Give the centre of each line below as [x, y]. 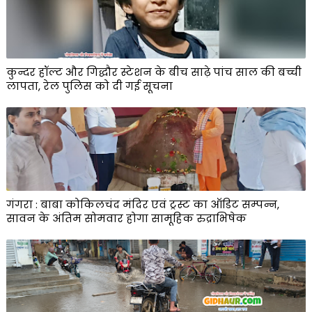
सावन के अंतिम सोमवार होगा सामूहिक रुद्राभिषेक [126, 219]
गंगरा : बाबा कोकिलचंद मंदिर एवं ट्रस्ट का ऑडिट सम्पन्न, [142, 205]
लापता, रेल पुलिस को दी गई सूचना [89, 86]
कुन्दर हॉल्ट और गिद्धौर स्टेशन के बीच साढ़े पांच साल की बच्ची [154, 72]
